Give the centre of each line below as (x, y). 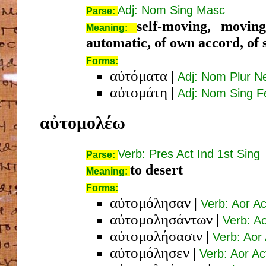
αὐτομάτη (139, 92)
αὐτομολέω (83, 122)
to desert (156, 170)
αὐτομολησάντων (161, 219)
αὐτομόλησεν (150, 252)
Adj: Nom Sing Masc (171, 10)
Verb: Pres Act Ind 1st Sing (189, 153)
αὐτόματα (139, 75)
